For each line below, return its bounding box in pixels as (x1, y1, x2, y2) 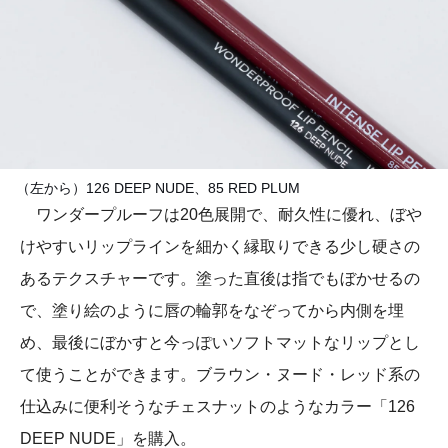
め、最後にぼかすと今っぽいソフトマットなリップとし (20, 334, 420, 352)
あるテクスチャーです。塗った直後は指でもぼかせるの (20, 270, 420, 288)
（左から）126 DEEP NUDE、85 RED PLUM (16, 180, 300, 197)
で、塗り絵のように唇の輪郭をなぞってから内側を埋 (20, 302, 404, 320)
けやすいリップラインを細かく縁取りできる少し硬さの (20, 238, 420, 256)
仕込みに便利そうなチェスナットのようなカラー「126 (20, 398, 415, 416)
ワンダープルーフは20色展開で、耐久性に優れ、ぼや (20, 206, 422, 224)
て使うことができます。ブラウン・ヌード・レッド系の (20, 366, 420, 384)
